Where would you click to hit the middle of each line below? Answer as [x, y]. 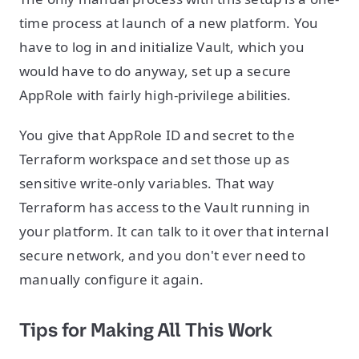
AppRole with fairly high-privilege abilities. [155, 95]
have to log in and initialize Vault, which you [162, 47]
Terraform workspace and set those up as [155, 159]
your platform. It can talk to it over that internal [174, 231]
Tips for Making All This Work [146, 330]
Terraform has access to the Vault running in [165, 207]
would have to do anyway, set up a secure [155, 71]
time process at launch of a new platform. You [169, 23]
